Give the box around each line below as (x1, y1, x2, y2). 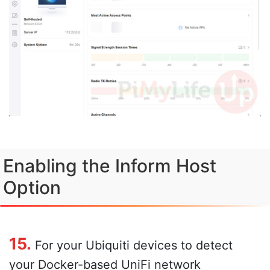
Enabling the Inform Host (3, 154, 216, 177)
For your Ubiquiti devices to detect (31, 237, 233, 253)
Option (3, 176, 61, 198)
